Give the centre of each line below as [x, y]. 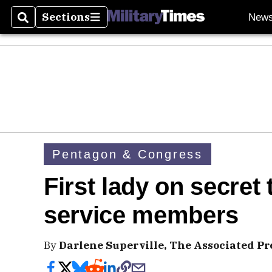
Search [37, 24]
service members [141, 215]
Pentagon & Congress [128, 154]
